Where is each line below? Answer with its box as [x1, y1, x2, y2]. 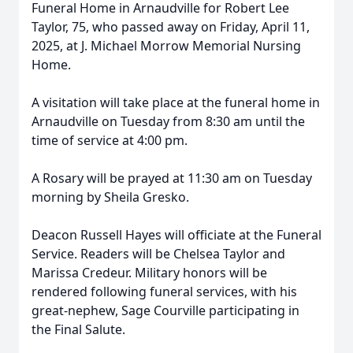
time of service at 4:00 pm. [32, 132, 188, 149]
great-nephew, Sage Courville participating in [32, 302, 299, 319]
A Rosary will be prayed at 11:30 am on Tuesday [32, 169, 312, 187]
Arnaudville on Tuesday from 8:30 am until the [32, 113, 305, 130]
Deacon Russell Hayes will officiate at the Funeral [32, 226, 321, 243]
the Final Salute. [32, 321, 125, 338]
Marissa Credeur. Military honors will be [32, 264, 267, 281]
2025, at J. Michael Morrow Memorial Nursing [32, 37, 301, 54]
